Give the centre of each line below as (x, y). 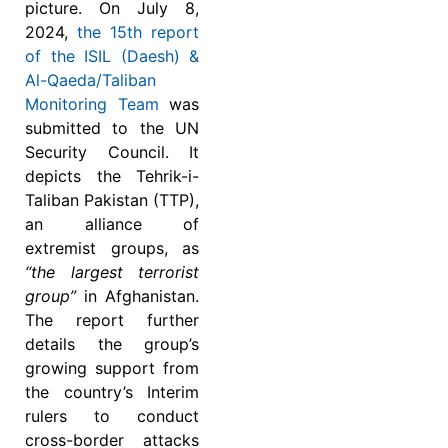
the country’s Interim (112, 392)
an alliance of (112, 224)
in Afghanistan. (137, 296)
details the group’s (112, 344)
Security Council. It (112, 152)
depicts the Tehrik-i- (112, 176)
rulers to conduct (112, 416)
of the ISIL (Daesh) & (112, 56)
